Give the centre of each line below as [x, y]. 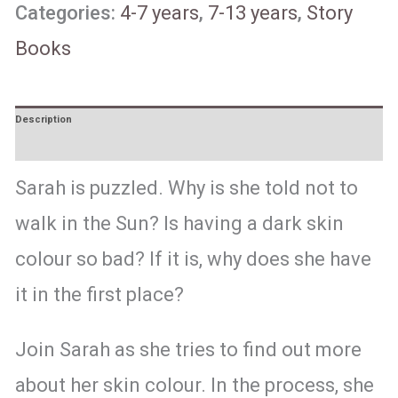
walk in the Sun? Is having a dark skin [179, 224]
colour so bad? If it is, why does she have [193, 259]
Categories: [67, 13]
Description [43, 119]
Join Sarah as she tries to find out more [188, 350]
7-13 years [252, 13]
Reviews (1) [43, 147]
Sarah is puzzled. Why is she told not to [186, 188]
